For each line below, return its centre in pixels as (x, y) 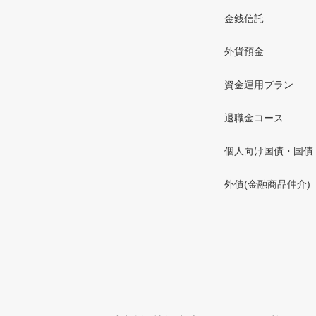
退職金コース (254, 118)
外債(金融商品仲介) (267, 184)
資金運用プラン (259, 85)
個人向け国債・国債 (269, 151)
